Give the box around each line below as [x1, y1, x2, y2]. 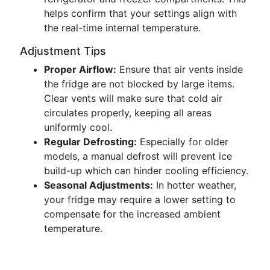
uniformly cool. [44, 121, 112, 133]
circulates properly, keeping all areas [44, 107, 212, 119]
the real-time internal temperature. [44, 22, 201, 34]
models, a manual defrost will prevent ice [44, 150, 232, 162]
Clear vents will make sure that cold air [44, 92, 222, 104]
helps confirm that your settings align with [44, 7, 237, 19]
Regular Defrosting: [44, 136, 137, 148]
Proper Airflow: [44, 63, 116, 75]
